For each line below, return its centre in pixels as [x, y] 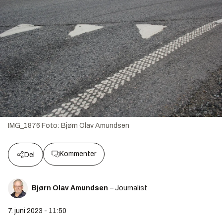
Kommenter [78, 154]
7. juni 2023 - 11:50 [37, 211]
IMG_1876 [24, 126]
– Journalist [129, 188]
